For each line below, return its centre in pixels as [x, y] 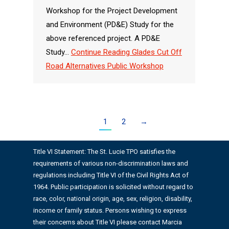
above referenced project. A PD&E [103, 38]
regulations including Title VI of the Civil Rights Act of [111, 175]
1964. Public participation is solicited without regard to [113, 187]
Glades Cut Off [156, 52]
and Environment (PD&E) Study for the [110, 25]
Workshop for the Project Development [111, 11]
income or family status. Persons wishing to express [110, 210]
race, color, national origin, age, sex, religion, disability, [112, 198]
